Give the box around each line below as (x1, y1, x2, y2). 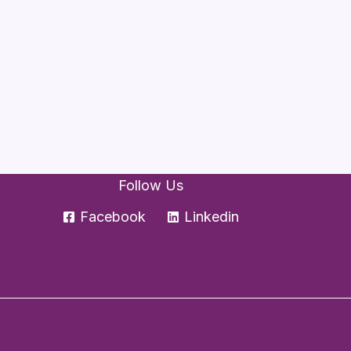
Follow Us (118, 176, 184, 194)
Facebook (80, 208, 147, 225)
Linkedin (183, 208, 239, 225)
